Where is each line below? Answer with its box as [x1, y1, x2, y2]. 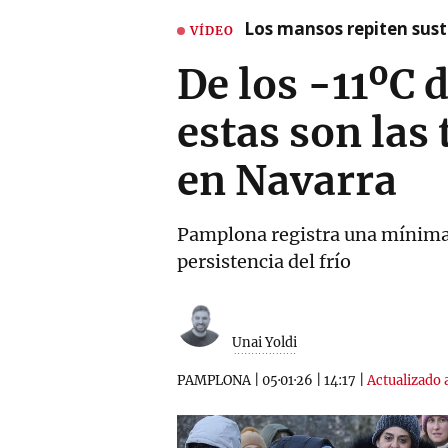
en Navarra [177, 156, 397, 206]
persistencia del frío [177, 250, 351, 273]
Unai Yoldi [232, 334, 297, 351]
